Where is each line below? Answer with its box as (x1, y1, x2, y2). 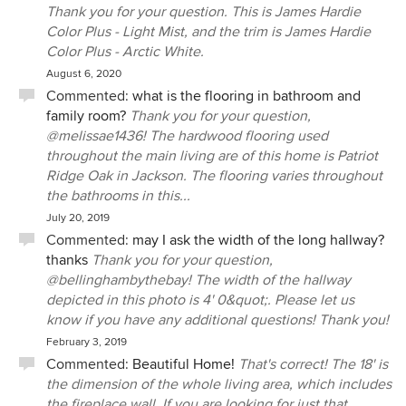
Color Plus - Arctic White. (46, 43, 204, 61)
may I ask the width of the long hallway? (132, 231, 384, 249)
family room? (46, 107, 126, 125)
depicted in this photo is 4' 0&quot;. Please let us (46, 291, 354, 309)
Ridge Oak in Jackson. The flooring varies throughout (46, 167, 382, 185)
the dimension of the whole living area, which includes (46, 375, 391, 393)
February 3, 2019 (46, 335, 127, 349)
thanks (46, 251, 88, 269)
